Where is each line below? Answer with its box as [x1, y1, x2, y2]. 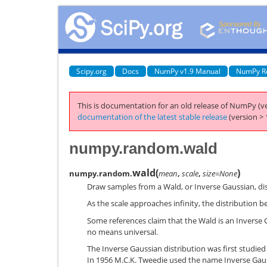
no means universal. [87, 226, 158, 237]
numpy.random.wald [69, 139, 218, 157]
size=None [203, 167, 237, 179]
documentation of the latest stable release [77, 111, 227, 122]
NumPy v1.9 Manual [154, 66, 221, 76]
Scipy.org [76, 66, 107, 76]
